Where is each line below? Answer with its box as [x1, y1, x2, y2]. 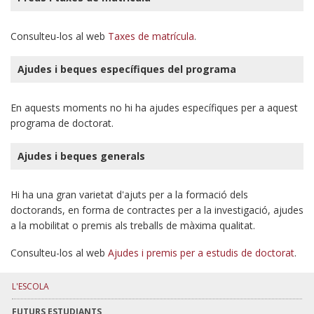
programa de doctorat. [11, 116, 114, 130]
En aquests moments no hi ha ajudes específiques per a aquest [11, 100, 298, 114]
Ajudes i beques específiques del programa [18, 62, 236, 76]
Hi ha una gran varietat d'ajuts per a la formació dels [11, 187, 248, 201]
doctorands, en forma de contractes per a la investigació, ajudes [11, 203, 303, 217]
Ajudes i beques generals [18, 149, 145, 163]
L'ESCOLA [12, 280, 49, 292]
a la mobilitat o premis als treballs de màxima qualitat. [11, 218, 255, 232]
